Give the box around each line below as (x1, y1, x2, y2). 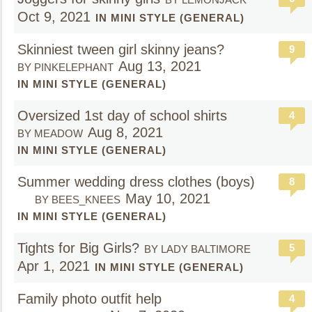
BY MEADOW (17, 127, 83, 139)
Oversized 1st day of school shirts (17, 108, 227, 123)
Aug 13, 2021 (118, 58, 201, 74)
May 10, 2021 (125, 191, 210, 206)
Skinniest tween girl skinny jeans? (17, 42, 228, 57)
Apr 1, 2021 (17, 258, 90, 274)
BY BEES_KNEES (35, 194, 120, 205)
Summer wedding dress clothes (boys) (17, 174, 255, 189)
